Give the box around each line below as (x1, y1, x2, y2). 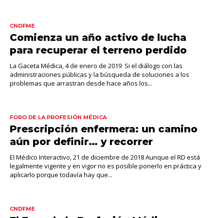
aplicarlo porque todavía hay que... (10, 170, 112, 179)
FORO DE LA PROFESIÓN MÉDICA (10, 113, 107, 121)
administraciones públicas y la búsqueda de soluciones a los (10, 70, 189, 79)
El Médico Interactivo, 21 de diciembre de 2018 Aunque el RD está (10, 152, 200, 162)
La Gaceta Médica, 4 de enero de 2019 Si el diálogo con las (10, 61, 182, 70)
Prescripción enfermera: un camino (10, 123, 198, 135)
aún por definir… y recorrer (10, 135, 153, 147)
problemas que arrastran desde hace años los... (10, 78, 152, 88)
